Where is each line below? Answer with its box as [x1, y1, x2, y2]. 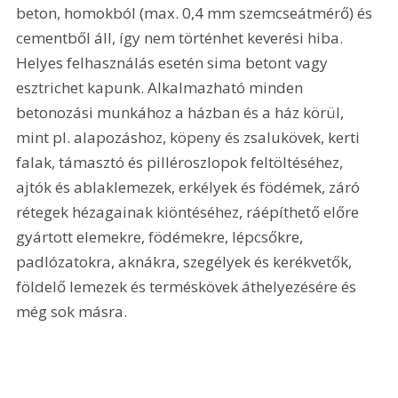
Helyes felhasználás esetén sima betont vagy [16, 52, 332, 74]
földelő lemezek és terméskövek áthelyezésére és [16, 276, 361, 298]
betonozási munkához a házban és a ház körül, [16, 102, 348, 123]
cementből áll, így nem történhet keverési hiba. [16, 28, 347, 49]
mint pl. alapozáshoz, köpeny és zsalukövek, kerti [16, 127, 364, 148]
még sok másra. [16, 301, 128, 322]
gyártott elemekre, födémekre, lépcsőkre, [16, 227, 307, 248]
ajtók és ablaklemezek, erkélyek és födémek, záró [16, 177, 364, 198]
